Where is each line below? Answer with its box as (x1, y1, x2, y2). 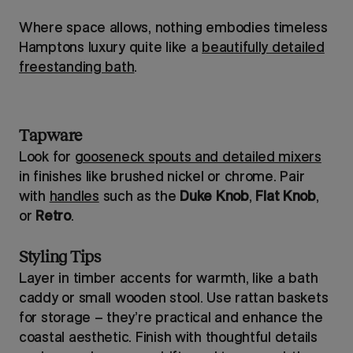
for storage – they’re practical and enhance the (19, 307, 323, 326)
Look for (19, 147, 75, 165)
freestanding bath (19, 57, 135, 76)
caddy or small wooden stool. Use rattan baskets (19, 288, 329, 307)
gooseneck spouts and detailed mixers (74, 147, 321, 165)
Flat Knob (255, 186, 316, 205)
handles (49, 186, 99, 205)
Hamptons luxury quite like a (19, 37, 203, 56)
